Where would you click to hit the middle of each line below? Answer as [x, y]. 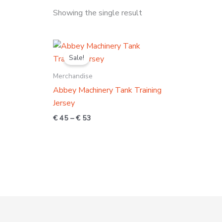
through [103, 71]
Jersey [64, 103]
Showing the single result [97, 13]
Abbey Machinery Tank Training [107, 90]
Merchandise [73, 76]
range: [101, 53]
